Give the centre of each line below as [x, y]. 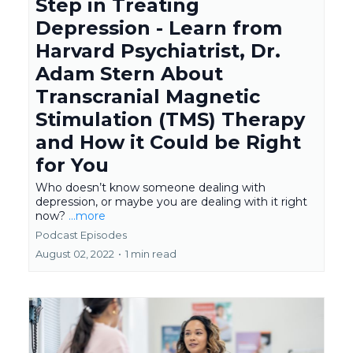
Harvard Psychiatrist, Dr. [158, 51]
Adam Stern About [129, 74]
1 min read [151, 254]
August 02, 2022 [75, 254]
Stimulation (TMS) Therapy [170, 119]
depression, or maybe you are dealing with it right [171, 202]
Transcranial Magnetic [148, 97]
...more [87, 216]
